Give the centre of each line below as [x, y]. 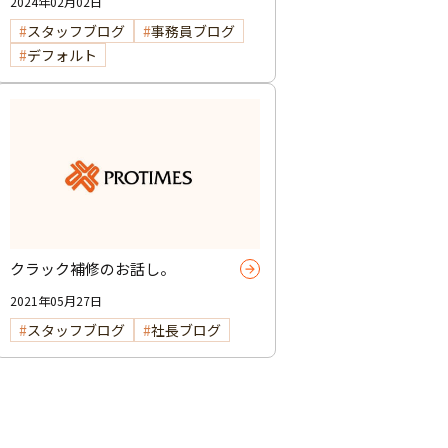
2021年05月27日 [56, 300]
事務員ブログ [193, 30]
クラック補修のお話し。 [92, 268]
